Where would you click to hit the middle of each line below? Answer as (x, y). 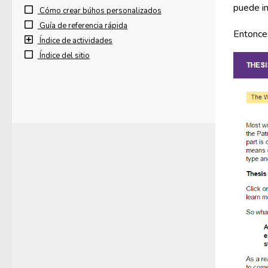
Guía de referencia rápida (83, 26)
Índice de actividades (76, 41)
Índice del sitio (65, 56)
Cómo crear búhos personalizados (100, 11)
